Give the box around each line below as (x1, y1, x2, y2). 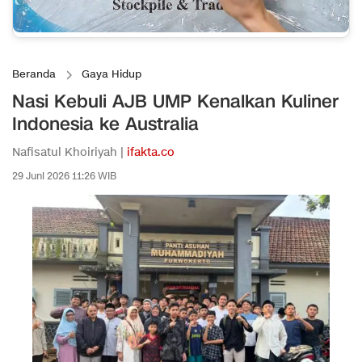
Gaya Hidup (82, 67, 141, 82)
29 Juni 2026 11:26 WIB (12, 169, 116, 183)
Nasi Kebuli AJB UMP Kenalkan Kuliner (12, 89, 339, 115)
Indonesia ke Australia (12, 112, 199, 137)
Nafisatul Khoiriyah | (12, 145, 127, 161)
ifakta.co (127, 145, 175, 161)
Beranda (12, 67, 56, 82)
